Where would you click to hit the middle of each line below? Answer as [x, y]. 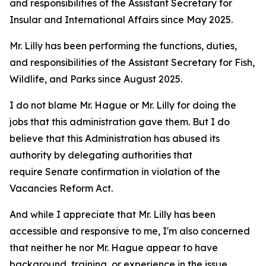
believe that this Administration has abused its [115, 138]
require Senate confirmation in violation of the [115, 172]
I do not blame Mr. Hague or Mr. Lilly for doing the [123, 105]
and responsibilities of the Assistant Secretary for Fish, [132, 62]
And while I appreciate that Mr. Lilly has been [113, 214]
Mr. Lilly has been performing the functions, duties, [123, 46]
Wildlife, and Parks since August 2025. [97, 79]
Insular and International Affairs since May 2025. [122, 20]
